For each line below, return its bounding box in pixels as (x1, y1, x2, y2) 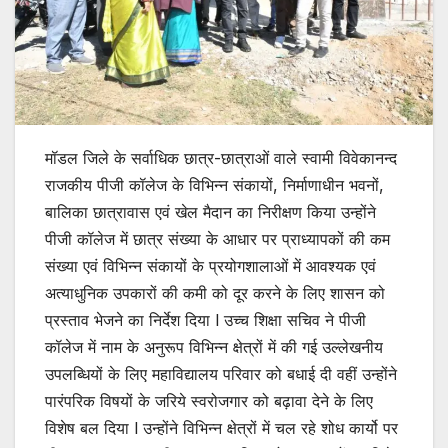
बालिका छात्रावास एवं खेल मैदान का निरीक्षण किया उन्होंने (45, 202, 376, 223)
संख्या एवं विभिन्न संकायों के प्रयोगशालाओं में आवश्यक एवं (45, 256, 376, 277)
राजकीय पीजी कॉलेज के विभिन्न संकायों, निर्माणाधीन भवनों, (45, 175, 384, 196)
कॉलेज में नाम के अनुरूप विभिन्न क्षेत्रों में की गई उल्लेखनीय (45, 337, 383, 358)
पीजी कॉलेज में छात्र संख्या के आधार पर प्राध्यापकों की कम (45, 229, 390, 250)
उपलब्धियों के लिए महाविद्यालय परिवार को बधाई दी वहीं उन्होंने (45, 364, 397, 385)
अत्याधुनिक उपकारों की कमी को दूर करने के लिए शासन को (45, 283, 385, 304)
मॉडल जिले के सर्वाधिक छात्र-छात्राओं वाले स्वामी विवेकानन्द (45, 148, 397, 169)
